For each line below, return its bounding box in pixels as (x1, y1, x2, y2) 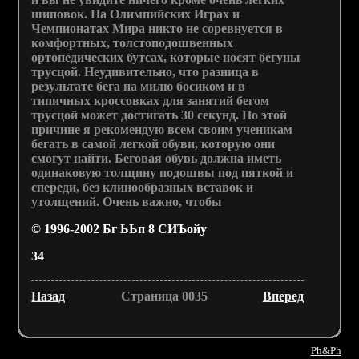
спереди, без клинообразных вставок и (31, 179, 254, 194)
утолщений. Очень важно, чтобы (31, 194, 223, 208)
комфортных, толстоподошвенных (31, 35, 234, 50)
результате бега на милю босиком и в (31, 79, 246, 93)
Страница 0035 (120, 288, 208, 303)
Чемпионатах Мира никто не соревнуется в (31, 21, 284, 35)
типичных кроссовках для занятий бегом (31, 93, 270, 107)
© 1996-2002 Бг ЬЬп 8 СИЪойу (31, 221, 208, 236)
